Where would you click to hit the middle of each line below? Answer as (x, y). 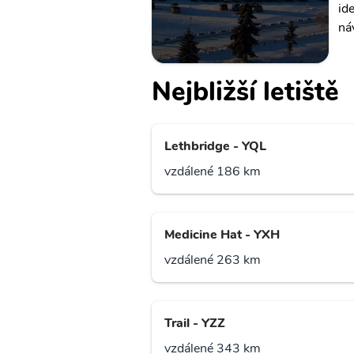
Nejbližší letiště (245, 92)
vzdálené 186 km (213, 172)
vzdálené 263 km (213, 260)
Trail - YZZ (195, 324)
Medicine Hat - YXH (222, 235)
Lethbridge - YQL (215, 147)
